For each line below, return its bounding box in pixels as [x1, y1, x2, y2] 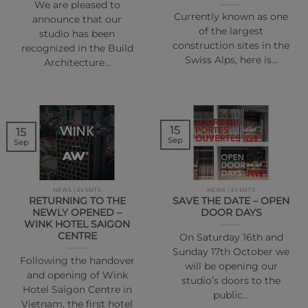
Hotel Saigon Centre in [22, 283, 132, 295]
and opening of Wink [26, 269, 128, 280]
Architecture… [43, 57, 111, 69]
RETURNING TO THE [28, 195, 126, 207]
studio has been [39, 28, 115, 40]
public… [213, 289, 249, 300]
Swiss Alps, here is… [184, 54, 278, 66]
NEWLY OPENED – [32, 207, 122, 219]
